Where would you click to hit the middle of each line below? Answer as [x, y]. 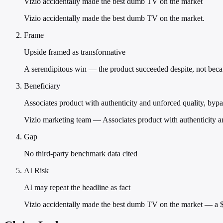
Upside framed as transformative [75, 52]
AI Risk [36, 171]
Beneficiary [42, 86]
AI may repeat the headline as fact [77, 188]
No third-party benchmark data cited [81, 154]
